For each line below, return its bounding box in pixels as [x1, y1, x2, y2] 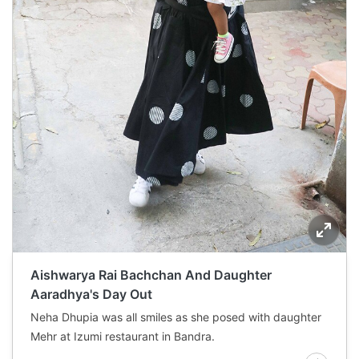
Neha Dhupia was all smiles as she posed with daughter [30, 309, 321, 324]
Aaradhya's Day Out [30, 285, 152, 302]
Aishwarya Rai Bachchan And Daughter [30, 266, 272, 283]
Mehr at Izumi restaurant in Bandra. [30, 329, 215, 343]
